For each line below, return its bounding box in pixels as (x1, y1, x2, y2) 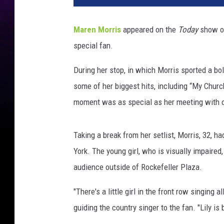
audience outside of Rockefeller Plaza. (73, 162, 202, 172)
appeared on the (121, 24, 178, 35)
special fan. (73, 40, 113, 51)
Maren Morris (73, 24, 121, 35)
